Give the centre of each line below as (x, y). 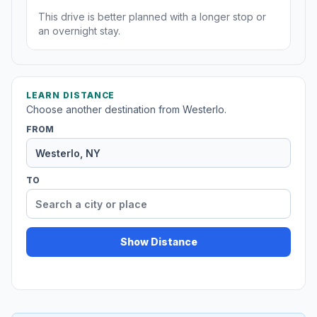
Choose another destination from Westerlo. (126, 110)
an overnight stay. (79, 31)
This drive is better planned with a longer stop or (152, 17)
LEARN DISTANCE (71, 96)
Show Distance (158, 242)
